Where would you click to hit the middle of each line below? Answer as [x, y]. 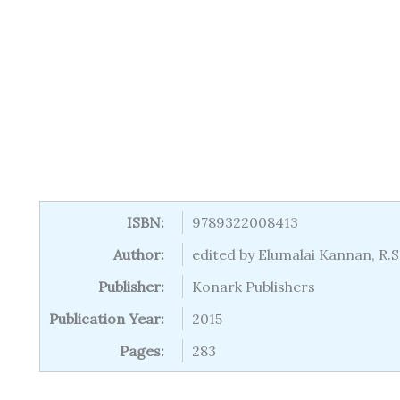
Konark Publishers [254, 287]
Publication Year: [107, 319]
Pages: [142, 351]
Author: [139, 254]
